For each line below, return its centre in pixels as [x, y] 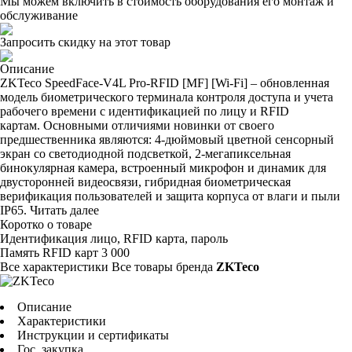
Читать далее [64, 210]
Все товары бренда [164, 267]
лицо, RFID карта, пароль [159, 238]
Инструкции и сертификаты [93, 335]
